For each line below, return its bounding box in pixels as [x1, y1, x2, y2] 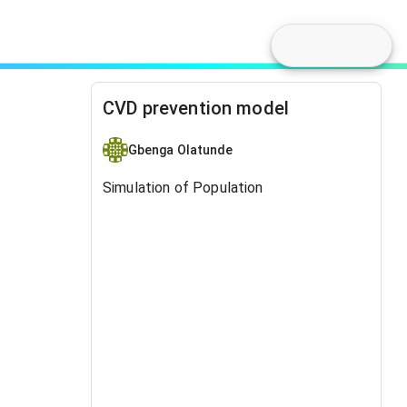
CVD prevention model [103, 97, 289, 119]
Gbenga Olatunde [128, 142, 233, 157]
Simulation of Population [103, 179, 263, 196]
